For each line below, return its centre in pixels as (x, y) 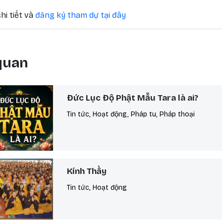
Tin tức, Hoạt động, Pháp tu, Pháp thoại (131, 114)
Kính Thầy (87, 171)
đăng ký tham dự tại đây (80, 15)
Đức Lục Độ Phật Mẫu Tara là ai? (133, 98)
